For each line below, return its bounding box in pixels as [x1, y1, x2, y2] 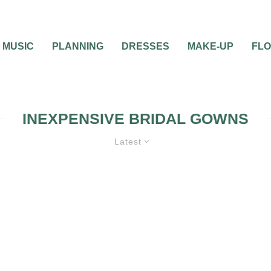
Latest [114, 137, 142, 146]
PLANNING [52, 41, 103, 51]
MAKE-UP [188, 41, 233, 51]
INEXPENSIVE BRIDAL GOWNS [22, 110, 249, 127]
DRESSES [122, 41, 169, 51]
